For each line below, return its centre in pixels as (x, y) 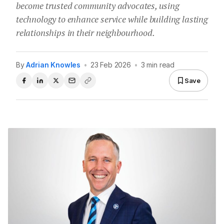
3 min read (158, 65)
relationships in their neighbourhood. (85, 33)
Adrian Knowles (53, 65)
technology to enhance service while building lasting (112, 19)
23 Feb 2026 (110, 65)
